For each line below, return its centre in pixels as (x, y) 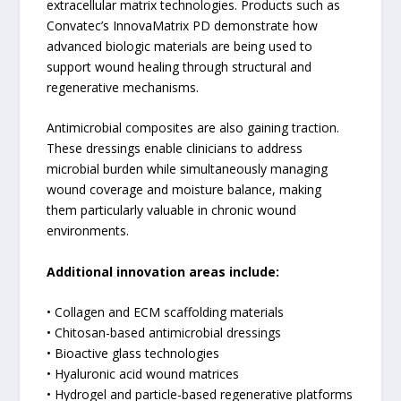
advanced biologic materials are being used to (180, 46)
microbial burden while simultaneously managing (188, 169)
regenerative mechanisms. (123, 87)
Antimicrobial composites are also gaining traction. (193, 128)
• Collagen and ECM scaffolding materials (166, 312)
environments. (88, 231)
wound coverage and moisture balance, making (184, 190)
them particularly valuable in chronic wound (172, 210)
